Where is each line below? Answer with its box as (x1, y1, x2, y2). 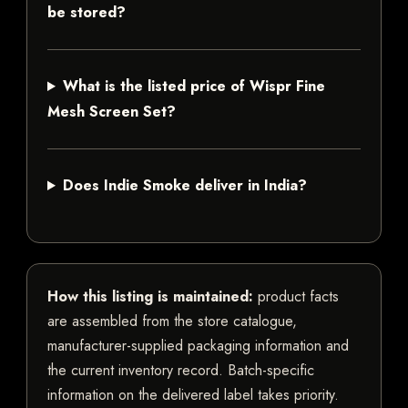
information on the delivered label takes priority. (47, 384, 339, 406)
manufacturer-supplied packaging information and (47, 335, 349, 357)
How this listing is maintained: (47, 286, 253, 308)
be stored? (47, 2, 126, 24)
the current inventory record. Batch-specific (47, 360, 314, 382)
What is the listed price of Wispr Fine (62, 76, 325, 97)
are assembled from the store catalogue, (47, 311, 297, 332)
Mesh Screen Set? (47, 101, 176, 123)
